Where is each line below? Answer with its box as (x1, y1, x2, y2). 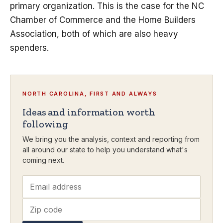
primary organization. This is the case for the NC (10, 1, 204, 11)
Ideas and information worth (22, 106, 156, 118)
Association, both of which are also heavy (10, 29, 178, 39)
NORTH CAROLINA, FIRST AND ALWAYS (22, 90, 157, 98)
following (22, 118, 69, 130)
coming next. (22, 156, 64, 165)
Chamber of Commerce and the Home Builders (10, 15, 196, 25)
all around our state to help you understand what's (22, 145, 188, 154)
